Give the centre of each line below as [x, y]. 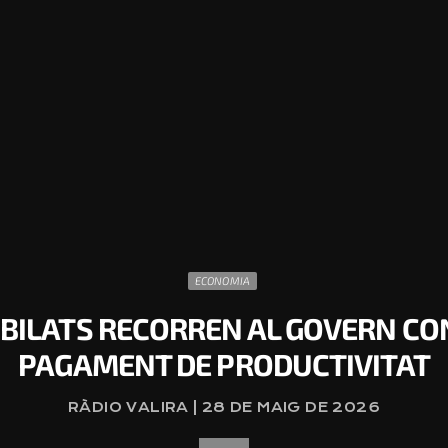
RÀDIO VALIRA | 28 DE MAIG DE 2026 [224, 407]
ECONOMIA [222, 280]
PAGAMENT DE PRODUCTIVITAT [224, 364]
